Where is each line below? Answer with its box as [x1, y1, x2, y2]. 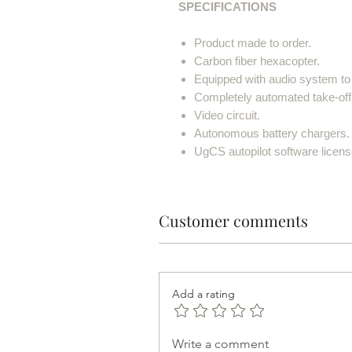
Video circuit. [194, 108, 260, 122]
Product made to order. [194, 35, 311, 49]
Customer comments [159, 209, 308, 231]
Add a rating [172, 286, 235, 301]
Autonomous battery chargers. [194, 126, 350, 140]
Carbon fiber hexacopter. [194, 53, 320, 68]
